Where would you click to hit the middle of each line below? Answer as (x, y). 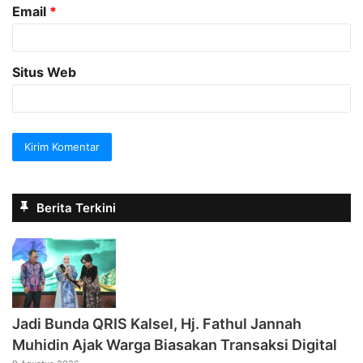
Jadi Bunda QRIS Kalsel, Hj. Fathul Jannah (157, 323)
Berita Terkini (76, 208)
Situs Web (44, 73)
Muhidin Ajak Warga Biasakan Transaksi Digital (175, 344)
